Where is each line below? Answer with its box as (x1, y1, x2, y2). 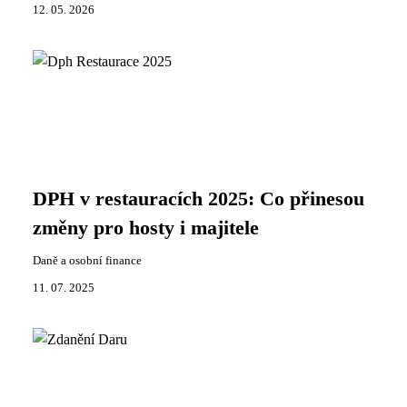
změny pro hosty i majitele (33, 217, 259, 239)
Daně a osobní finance (33, 254, 142, 267)
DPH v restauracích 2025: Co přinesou (33, 188, 364, 210)
